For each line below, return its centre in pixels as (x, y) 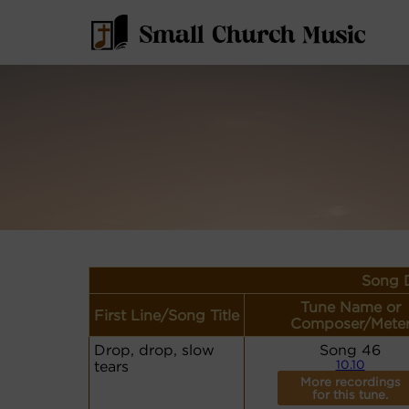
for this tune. (350, 394)
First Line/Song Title (167, 315)
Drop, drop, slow (154, 350)
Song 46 (350, 350)
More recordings (350, 382)
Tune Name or (350, 307)
